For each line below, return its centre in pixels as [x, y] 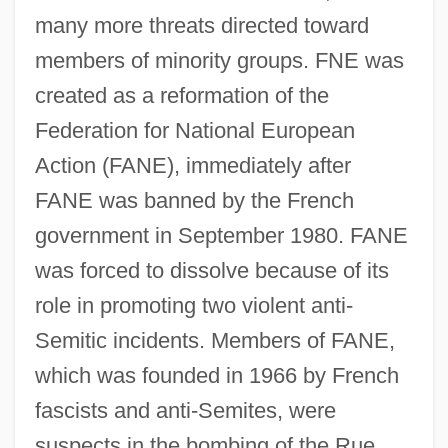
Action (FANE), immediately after [192, 165]
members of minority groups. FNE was [219, 60]
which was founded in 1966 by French [216, 375]
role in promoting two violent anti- [193, 305]
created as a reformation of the [181, 95]
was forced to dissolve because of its [211, 270]
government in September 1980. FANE [221, 235]
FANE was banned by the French [194, 200]
